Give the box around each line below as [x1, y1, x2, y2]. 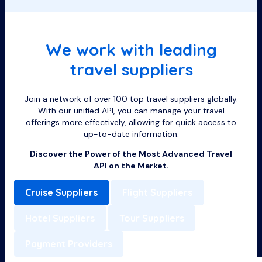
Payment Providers [25, 238, 112, 250]
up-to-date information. [83, 129, 179, 140]
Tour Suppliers [119, 212, 184, 225]
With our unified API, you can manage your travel [37, 105, 225, 116]
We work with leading [45, 39, 217, 60]
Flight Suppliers [122, 187, 192, 199]
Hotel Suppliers [25, 212, 95, 225]
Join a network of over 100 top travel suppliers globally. [24, 94, 238, 105]
